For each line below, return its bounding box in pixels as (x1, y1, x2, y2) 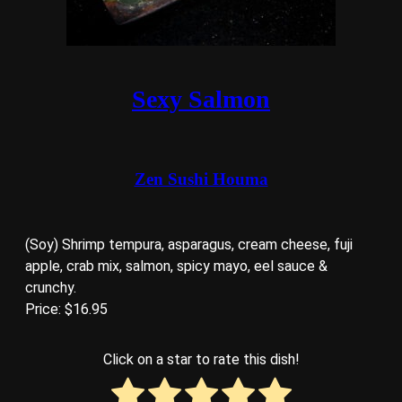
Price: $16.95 (25, 301, 108, 319)
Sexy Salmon (132, 84, 270, 113)
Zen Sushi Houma (134, 169, 268, 188)
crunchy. (25, 279, 76, 297)
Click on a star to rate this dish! (102, 351, 300, 369)
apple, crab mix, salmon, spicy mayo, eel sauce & (25, 258, 328, 275)
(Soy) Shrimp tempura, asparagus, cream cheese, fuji (25, 236, 353, 254)
